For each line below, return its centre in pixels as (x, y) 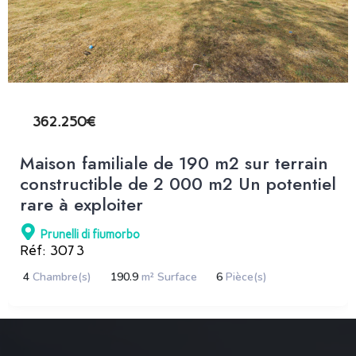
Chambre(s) (62, 277)
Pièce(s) (246, 277)
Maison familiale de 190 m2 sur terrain (174, 163)
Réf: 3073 (52, 250)
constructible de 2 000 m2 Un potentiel (178, 183)
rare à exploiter (81, 204)
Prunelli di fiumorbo (90, 234)
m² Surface (169, 277)
